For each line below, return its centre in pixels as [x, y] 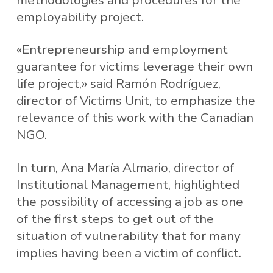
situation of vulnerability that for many [128, 236]
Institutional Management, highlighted [128, 184]
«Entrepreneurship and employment [122, 50]
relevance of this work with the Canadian [135, 118]
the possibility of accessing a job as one [129, 201]
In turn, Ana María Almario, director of [125, 167]
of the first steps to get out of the [115, 218]
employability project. [80, 17]
